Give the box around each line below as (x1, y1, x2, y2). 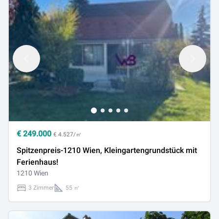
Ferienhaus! (17, 157, 58, 167)
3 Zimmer (28, 184, 54, 191)
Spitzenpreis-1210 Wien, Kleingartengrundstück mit (17, 146, 197, 155)
